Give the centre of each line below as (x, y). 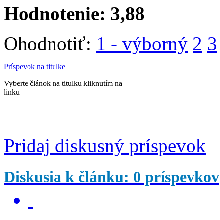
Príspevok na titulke (35, 67)
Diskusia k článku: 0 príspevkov (111, 177)
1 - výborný (142, 43)
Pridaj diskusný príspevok (105, 146)
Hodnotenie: (57, 14)
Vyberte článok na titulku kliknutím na (63, 83)
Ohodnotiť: (50, 43)
